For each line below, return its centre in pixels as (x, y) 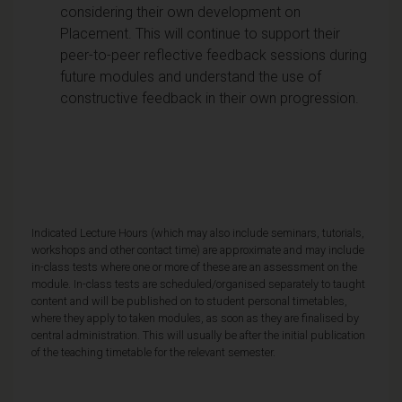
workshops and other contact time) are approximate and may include (198, 249)
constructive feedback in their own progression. (213, 98)
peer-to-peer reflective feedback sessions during (214, 55)
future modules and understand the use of (191, 76)
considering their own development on (180, 12)
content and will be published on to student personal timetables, (189, 301)
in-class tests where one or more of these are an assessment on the (194, 267)
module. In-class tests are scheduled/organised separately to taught (198, 284)
